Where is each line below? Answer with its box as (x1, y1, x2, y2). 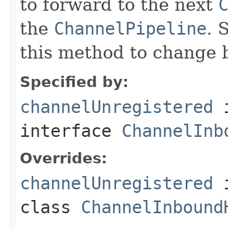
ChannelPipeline (54, 18, 207, 39)
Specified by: (20, 73, 129, 91)
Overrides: (20, 149, 107, 167)
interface (20, 120, 122, 141)
